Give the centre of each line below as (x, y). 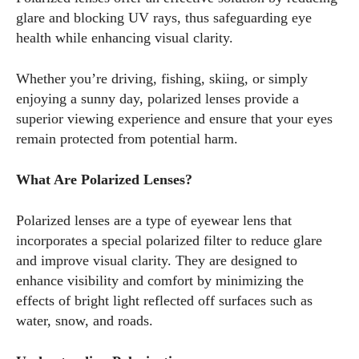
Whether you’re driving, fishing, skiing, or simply (162, 79)
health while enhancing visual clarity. (125, 38)
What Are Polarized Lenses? (104, 179)
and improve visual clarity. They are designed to (157, 260)
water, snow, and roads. (85, 321)
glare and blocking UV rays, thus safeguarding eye (164, 18)
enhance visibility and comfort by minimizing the (160, 280)
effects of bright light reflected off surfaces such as (164, 301)
